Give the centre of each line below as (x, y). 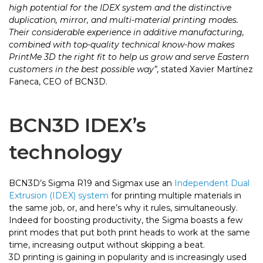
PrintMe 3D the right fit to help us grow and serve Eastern (129, 57)
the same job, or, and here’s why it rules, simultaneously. (123, 208)
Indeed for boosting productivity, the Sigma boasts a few (126, 220)
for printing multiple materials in (175, 195)
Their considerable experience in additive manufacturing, (127, 32)
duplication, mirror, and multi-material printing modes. (124, 20)
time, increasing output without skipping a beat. (107, 245)
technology (65, 152)
